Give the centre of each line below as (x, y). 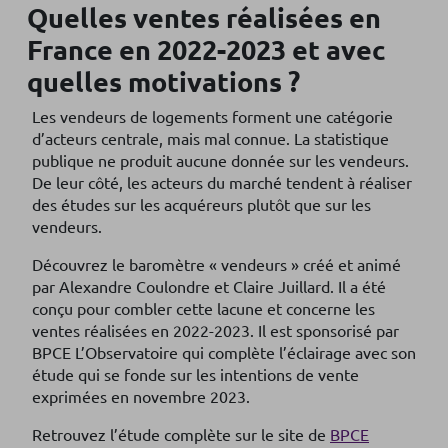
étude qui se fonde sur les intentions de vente (195, 374)
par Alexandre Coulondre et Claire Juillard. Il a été (209, 286)
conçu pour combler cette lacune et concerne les (203, 308)
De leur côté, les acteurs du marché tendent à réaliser (222, 182)
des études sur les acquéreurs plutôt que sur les (201, 204)
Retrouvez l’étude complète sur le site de (181, 434)
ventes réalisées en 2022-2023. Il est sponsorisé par (215, 330)
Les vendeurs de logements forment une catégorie (212, 116)
